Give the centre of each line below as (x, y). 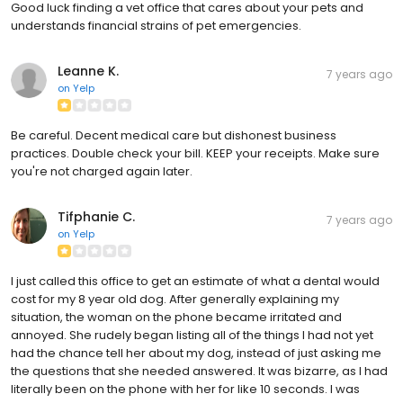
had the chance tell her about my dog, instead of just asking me (196, 353)
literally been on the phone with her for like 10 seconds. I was (185, 389)
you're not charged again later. (102, 171)
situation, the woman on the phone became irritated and (176, 317)
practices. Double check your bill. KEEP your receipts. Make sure (195, 153)
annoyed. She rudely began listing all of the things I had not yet (192, 335)
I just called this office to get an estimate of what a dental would (195, 281)
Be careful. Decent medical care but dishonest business (174, 135)
